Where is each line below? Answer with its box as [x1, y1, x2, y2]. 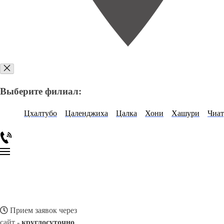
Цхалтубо [24, 109, 57, 118]
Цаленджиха [65, 109, 108, 118]
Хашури [171, 109, 199, 118]
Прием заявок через [8, 206, 77, 215]
